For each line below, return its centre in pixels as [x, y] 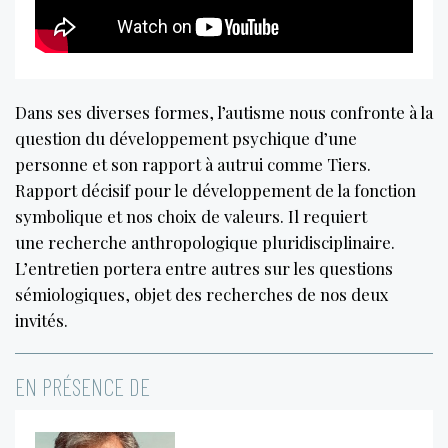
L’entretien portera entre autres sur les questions [204, 267]
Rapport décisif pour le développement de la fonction [215, 189]
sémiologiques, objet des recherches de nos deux [202, 293]
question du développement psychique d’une [186, 137]
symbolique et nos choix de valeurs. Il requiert [191, 215]
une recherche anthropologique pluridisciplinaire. [205, 241]
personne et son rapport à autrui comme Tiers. [193, 163]
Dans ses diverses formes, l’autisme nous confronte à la [224, 111]
